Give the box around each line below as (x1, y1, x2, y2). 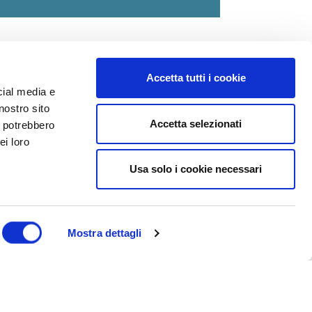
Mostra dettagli (68, 227, 142, 239)
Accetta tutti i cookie (146, 72, 246, 84)
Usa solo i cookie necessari (130, 163, 262, 175)
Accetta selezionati (150, 117, 242, 130)
